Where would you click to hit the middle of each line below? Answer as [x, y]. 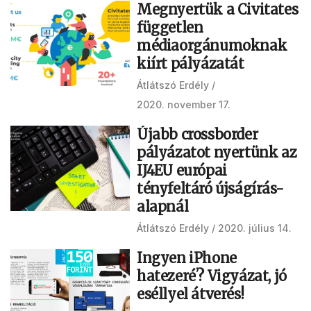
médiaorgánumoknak [212, 45]
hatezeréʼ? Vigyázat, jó [212, 276]
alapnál [163, 206]
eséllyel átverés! [191, 294]
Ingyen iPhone [187, 258]
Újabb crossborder [197, 134]
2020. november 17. [184, 104]
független [170, 27]
